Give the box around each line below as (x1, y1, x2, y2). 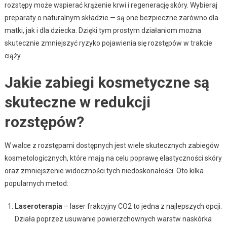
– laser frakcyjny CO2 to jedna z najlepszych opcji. (62, 202, 222, 210)
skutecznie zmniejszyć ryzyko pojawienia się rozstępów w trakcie (4, 39, 212, 47)
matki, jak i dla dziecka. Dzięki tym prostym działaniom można (4, 26, 201, 34)
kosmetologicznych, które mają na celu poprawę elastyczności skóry (4, 154, 222, 162)
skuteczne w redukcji (4, 93, 150, 111)
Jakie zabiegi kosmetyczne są (4, 73, 209, 91)
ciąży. (4, 51, 22, 60)
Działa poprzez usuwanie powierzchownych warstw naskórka (14, 214, 212, 223)
